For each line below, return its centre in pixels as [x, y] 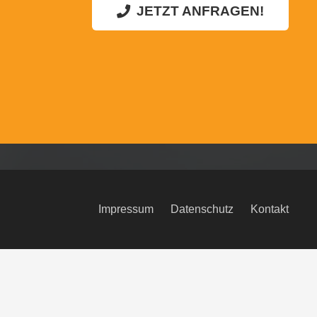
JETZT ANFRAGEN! [201, 11]
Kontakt [270, 209]
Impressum [126, 209]
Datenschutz [202, 209]
